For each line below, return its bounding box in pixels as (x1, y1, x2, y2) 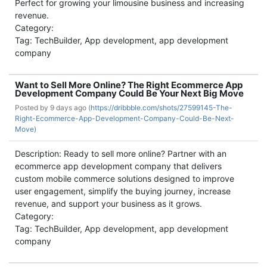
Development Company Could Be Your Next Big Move (15, 88, 244, 99)
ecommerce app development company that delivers (15, 161, 222, 171)
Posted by (15, 103, 50, 112)
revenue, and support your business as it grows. (15, 198, 202, 209)
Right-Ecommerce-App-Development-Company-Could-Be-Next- (15, 114, 234, 123)
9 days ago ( (50, 103, 91, 112)
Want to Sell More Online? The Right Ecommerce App (15, 79, 243, 91)
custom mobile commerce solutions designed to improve (15, 173, 234, 184)
